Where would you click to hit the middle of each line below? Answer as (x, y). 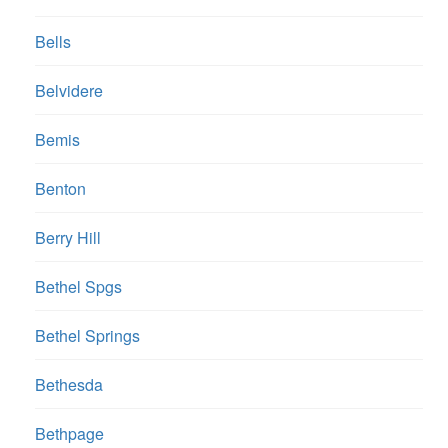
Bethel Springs (87, 336)
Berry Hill (68, 238)
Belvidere (69, 91)
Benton (60, 189)
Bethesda (69, 385)
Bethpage (69, 434)
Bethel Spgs (78, 287)
